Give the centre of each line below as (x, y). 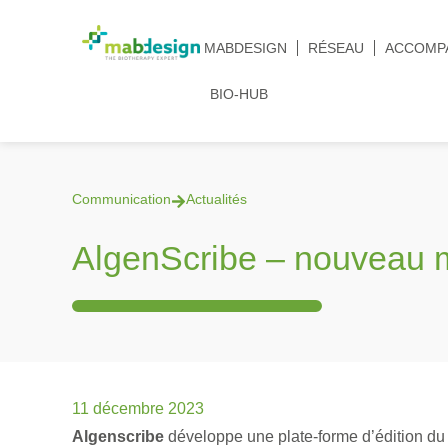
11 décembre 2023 (138, 408)
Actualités (216, 199)
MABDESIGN (245, 48)
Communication (121, 199)
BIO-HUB (239, 94)
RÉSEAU (336, 48)
